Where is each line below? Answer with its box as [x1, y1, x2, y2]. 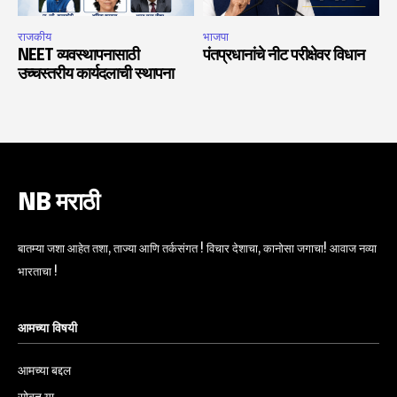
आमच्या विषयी [18, 323, 77, 336]
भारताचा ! [18, 264, 58, 280]
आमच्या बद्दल [18, 362, 71, 379]
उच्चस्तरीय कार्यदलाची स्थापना [18, 66, 174, 83]
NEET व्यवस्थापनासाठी [18, 48, 139, 65]
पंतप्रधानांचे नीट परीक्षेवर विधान [203, 48, 364, 65]
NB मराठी [18, 191, 99, 216]
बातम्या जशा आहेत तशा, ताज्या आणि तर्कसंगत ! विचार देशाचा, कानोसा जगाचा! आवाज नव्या [18, 241, 377, 257]
